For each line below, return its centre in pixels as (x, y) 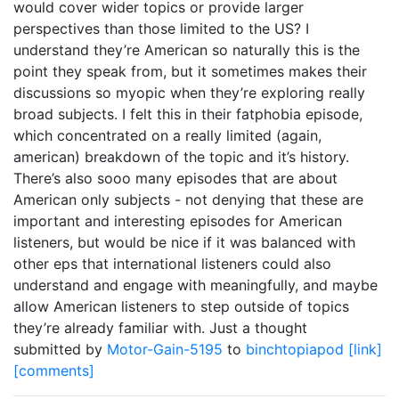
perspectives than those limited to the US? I (161, 28)
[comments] (54, 370)
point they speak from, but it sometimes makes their (190, 71)
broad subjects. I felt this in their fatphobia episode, (188, 114)
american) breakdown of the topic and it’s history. (181, 157)
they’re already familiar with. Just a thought (160, 328)
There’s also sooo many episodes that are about (175, 178)
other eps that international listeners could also (172, 264)
